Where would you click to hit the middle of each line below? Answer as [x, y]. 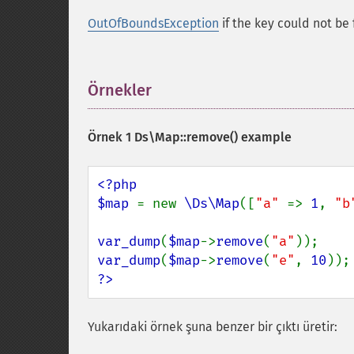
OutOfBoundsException [153, 23]
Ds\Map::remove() [186, 137]
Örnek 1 [111, 137]
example [265, 137]
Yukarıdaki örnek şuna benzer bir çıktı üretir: [213, 327]
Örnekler [120, 90]
